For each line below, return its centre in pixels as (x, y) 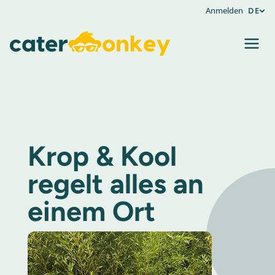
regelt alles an (115, 184)
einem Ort (91, 211)
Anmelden (224, 10)
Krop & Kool (102, 156)
